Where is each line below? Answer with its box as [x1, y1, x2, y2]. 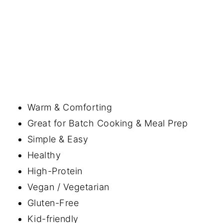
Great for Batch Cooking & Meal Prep [27, 118, 188, 129]
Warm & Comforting [27, 102, 112, 113]
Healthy [27, 150, 61, 161]
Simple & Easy [27, 134, 89, 145]
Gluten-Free [27, 198, 79, 209]
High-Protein [27, 166, 83, 177]
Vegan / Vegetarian [27, 182, 110, 193]
